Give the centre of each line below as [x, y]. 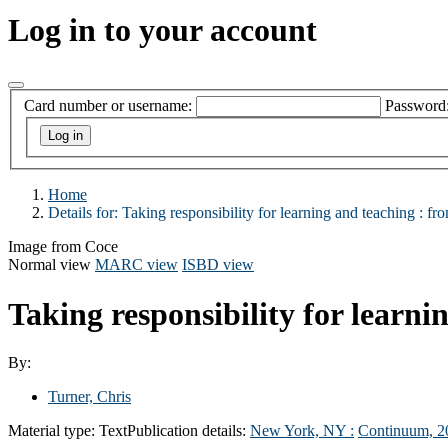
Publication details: [188, 430]
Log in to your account [162, 30]
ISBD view [218, 265]
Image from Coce [63, 247]
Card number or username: [108, 106]
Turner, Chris [89, 396]
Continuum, [397, 430]
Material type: [53, 430]
